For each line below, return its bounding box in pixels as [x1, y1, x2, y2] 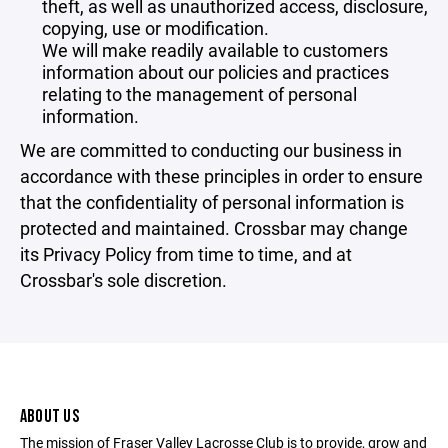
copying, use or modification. [42, 16, 269, 40]
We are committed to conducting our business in [20, 138, 402, 162]
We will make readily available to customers [42, 38, 388, 62]
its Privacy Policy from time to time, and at [20, 242, 352, 266]
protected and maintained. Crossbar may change [20, 216, 408, 240]
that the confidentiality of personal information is [20, 190, 404, 214]
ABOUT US [20, 406, 79, 427]
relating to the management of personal [42, 82, 357, 106]
